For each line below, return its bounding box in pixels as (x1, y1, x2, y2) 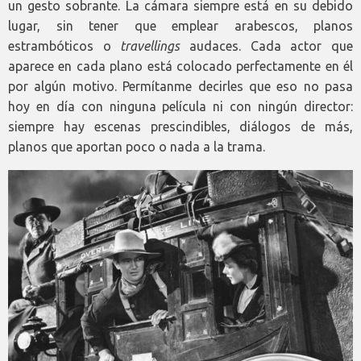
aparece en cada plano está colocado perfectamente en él (8, 58, 353, 73)
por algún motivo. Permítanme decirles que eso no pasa (8, 78, 353, 93)
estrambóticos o (8, 38, 121, 53)
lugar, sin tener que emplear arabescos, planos (8, 18, 353, 33)
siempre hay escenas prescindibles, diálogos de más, (8, 118, 353, 134)
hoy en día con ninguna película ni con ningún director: (8, 98, 353, 114)
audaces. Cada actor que (180, 38, 354, 53)
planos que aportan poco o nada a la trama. (8, 139, 265, 154)
